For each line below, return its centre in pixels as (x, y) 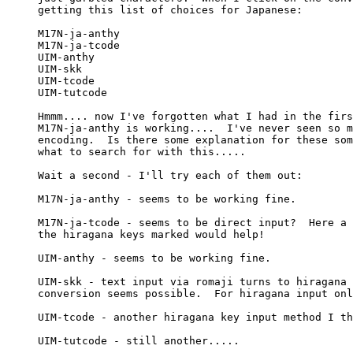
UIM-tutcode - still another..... (139, 340)
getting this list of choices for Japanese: (170, 9)
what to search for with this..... (142, 151)
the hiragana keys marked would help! (151, 234)
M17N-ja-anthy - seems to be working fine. (167, 199)
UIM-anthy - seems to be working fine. (154, 258)
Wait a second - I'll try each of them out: (170, 175)
